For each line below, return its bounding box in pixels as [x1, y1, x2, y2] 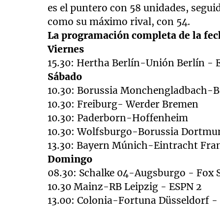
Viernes [48, 43, 84, 55]
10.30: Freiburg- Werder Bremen [48, 98, 199, 110]
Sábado [48, 71, 82, 83]
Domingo [48, 153, 93, 165]
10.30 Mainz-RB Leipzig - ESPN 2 [48, 181, 202, 193]
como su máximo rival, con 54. [48, 16, 191, 28]
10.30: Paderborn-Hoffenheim [48, 112, 189, 124]
